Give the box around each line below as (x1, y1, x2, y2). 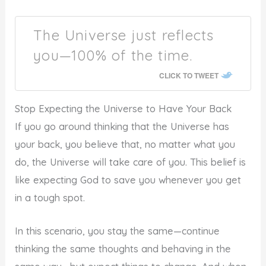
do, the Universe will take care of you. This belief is (15, 156, 246, 168)
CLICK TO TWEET (159, 69, 218, 81)
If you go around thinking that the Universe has (15, 120, 230, 132)
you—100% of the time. (33, 46, 193, 64)
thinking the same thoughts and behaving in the (15, 243, 232, 255)
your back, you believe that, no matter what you (15, 138, 236, 150)
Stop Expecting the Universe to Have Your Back (15, 102, 232, 115)
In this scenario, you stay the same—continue (15, 225, 220, 237)
